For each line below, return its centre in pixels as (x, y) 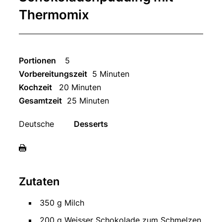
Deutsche (36, 124)
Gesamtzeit (40, 101)
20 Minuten (80, 87)
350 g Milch (62, 203)
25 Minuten (88, 101)
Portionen (37, 61)
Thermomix (54, 15)
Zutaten (39, 182)
